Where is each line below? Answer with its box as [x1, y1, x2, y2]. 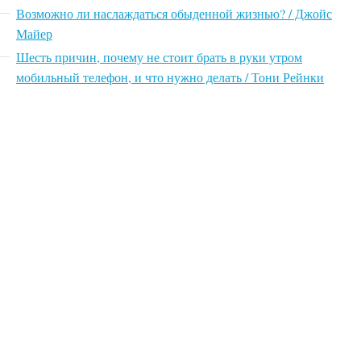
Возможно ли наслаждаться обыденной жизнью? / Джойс [16, 4, 332, 22]
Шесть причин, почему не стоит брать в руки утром [16, 48, 302, 65]
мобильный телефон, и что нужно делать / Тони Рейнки [16, 68, 324, 85]
